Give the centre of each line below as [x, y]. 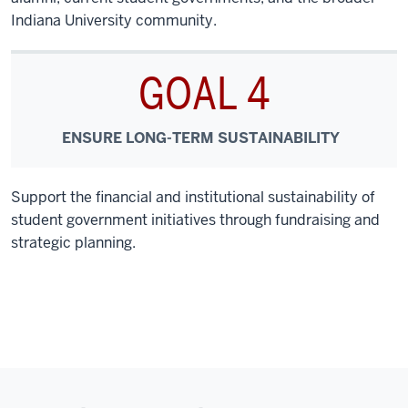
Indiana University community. [114, 20]
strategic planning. [73, 243]
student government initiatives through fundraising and [195, 220]
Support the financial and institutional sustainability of [193, 197]
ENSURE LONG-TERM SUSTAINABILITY [200, 138]
